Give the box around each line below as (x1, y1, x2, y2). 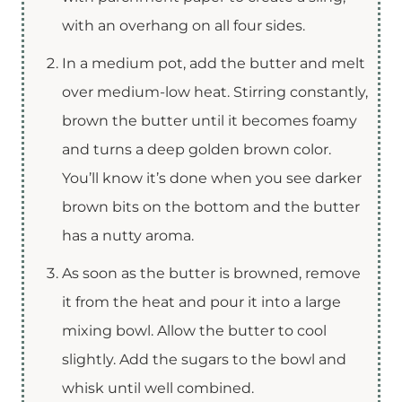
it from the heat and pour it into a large (62, 293, 341, 310)
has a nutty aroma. (62, 226, 194, 244)
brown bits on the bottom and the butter (62, 197, 360, 215)
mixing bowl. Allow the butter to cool (62, 321, 327, 339)
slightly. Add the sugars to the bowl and (62, 350, 346, 368)
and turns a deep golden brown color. (62, 140, 331, 158)
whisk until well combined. (62, 379, 254, 397)
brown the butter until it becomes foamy (62, 111, 357, 129)
